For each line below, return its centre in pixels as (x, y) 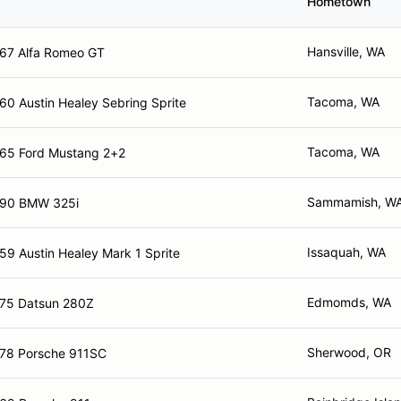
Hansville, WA (346, 51)
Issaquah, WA (346, 252)
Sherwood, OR (349, 352)
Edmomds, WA (349, 302)
